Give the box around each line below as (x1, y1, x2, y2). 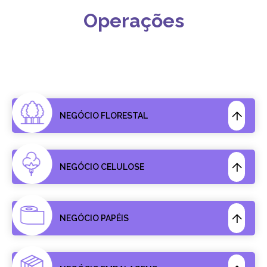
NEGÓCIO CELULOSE (60, 162, 144, 172)
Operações (83, 10, 184, 32)
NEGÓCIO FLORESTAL (60, 111, 148, 120)
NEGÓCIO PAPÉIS (60, 213, 129, 223)
